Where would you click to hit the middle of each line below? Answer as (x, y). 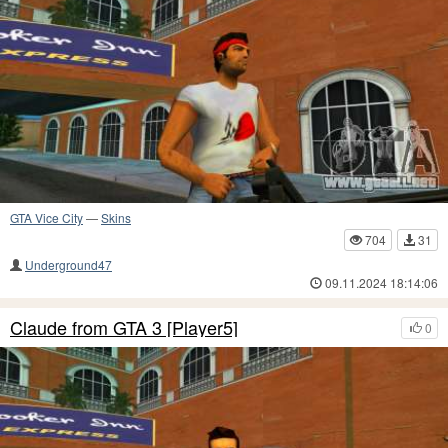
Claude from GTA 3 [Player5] (124, 326)
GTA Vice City (46, 217)
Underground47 (68, 264)
